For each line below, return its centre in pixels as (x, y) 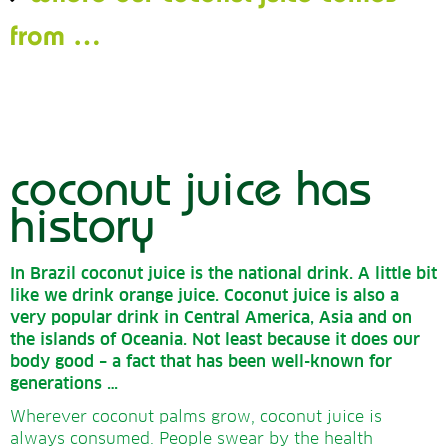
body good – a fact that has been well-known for (201, 361)
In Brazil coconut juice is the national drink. (184, 273)
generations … (64, 383)
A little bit (397, 273)
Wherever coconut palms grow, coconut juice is (196, 416)
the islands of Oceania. (101, 339)
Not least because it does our (306, 339)
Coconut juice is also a (311, 295)
